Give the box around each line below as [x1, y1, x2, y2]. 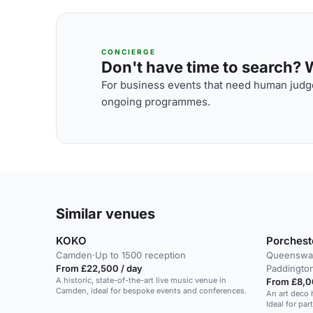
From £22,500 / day [56, 263, 143, 274]
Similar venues [56, 205, 155, 222]
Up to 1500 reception [95, 249, 186, 261]
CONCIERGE [101, 47, 156, 56]
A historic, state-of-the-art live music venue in [56, 275, 226, 285]
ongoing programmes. [101, 94, 210, 108]
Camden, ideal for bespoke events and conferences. [56, 286, 247, 296]
